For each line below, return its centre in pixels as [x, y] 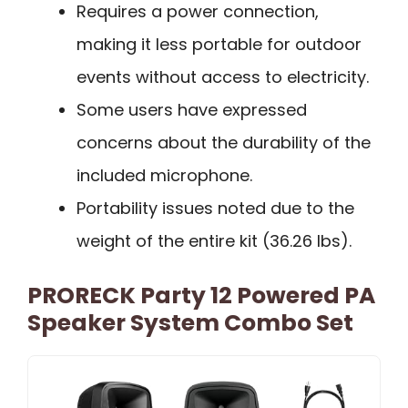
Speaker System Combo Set [190, 323]
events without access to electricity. [223, 77]
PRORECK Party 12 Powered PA [201, 296]
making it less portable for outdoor [219, 45]
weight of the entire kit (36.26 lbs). [214, 241]
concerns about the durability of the [224, 143]
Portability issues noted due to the [215, 209]
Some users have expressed [192, 110]
